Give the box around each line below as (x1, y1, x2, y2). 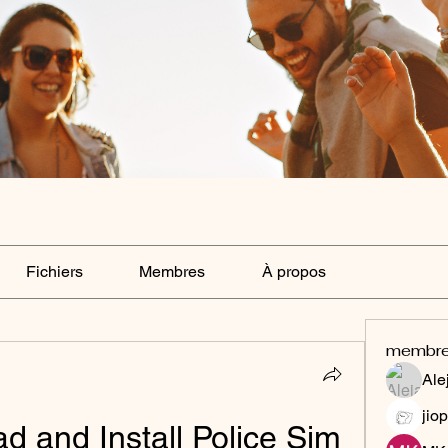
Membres (139, 261, 206, 281)
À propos (261, 261, 326, 281)
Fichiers (25, 261, 83, 281)
